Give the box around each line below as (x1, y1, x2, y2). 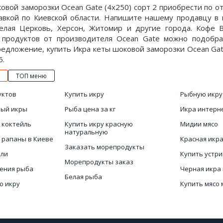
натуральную (64, 127, 108, 136)
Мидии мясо (180, 119, 219, 128)
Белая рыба (64, 172, 102, 181)
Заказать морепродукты (64, 142, 144, 151)
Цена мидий (64, 187, 103, 196)
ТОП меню (16, 72, 47, 80)
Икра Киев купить (64, 202, 122, 211)
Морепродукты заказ (64, 157, 133, 166)
